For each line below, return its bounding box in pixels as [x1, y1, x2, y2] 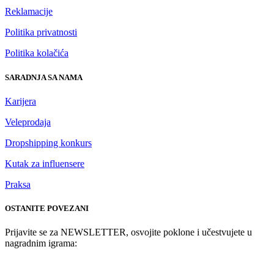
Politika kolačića [5, 48, 68, 59]
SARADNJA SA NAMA [5, 72, 83, 82]
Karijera [5, 95, 36, 106]
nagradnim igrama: [5, 238, 77, 249]
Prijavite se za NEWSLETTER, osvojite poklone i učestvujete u [5, 227, 252, 238]
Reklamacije [5, 6, 53, 17]
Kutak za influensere [5, 158, 84, 169]
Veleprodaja [5, 116, 51, 127]
